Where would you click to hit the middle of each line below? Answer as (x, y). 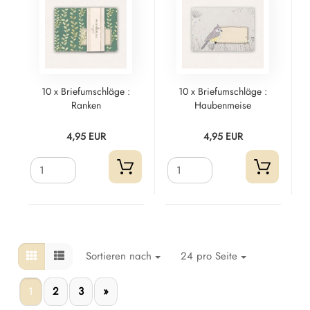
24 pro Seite (209, 256)
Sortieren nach (121, 256)
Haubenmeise (223, 105)
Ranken (86, 105)
